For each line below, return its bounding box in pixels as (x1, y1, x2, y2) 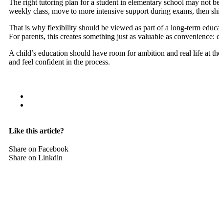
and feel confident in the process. (9, 58, 110, 66)
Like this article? (9, 127, 64, 135)
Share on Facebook (9, 145, 68, 153)
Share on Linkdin (9, 153, 63, 162)
